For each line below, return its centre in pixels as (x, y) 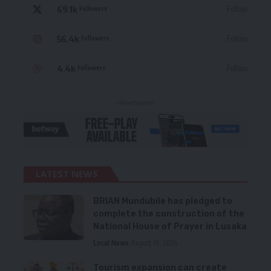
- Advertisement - (135, 103)
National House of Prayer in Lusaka (170, 227)
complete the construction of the (169, 214)
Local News (111, 243)
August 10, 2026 (154, 243)
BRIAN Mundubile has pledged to (163, 201)
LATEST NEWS (67, 174)
